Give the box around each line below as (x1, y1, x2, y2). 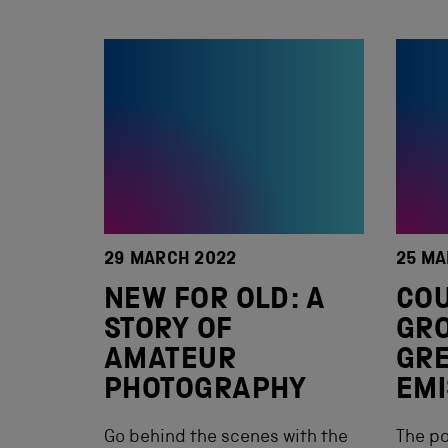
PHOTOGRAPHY (104, 377, 307, 407)
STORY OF (104, 317, 233, 347)
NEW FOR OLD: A (104, 287, 326, 317)
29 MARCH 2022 (104, 251, 237, 269)
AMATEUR (104, 347, 237, 377)
